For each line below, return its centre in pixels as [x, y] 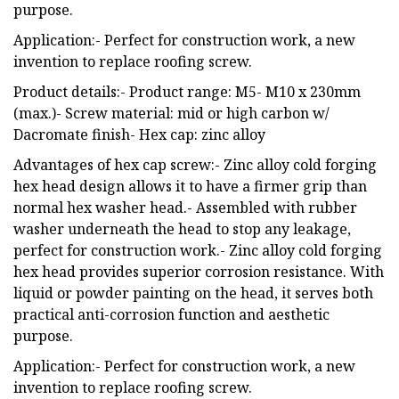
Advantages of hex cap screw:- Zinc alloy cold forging [195, 164]
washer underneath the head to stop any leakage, [182, 228]
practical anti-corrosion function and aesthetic [171, 314]
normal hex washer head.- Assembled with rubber [185, 207]
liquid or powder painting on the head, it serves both [193, 293]
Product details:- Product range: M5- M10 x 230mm [187, 91]
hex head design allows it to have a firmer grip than [190, 186]
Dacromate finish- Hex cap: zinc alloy [139, 134]
